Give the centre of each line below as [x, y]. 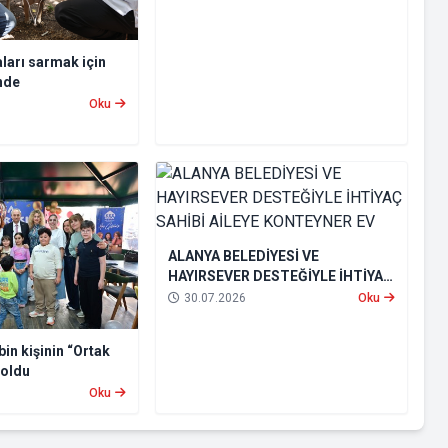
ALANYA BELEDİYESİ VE [243, 256]
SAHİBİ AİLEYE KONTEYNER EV [266, 296]
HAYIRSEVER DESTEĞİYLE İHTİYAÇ [280, 276]
